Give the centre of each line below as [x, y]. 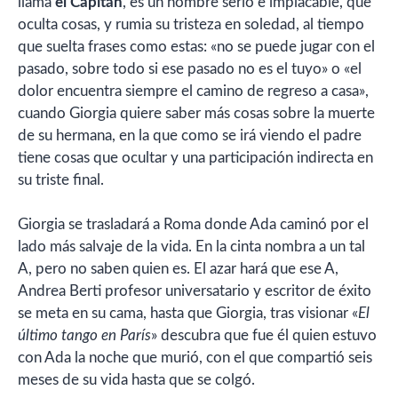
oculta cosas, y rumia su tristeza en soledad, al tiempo [191, 24]
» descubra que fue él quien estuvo [264, 336]
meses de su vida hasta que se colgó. [136, 380]
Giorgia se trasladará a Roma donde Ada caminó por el [193, 225]
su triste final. [61, 179]
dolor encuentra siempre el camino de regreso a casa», [193, 91]
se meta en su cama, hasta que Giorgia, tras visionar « [188, 314]
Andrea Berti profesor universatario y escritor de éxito [195, 291]
